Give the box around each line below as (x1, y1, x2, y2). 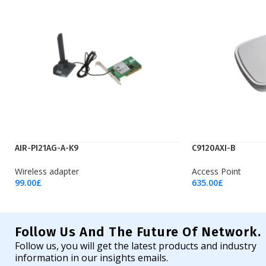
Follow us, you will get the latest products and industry (15, 239, 256, 252)
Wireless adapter (15, 166, 79, 177)
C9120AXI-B (192, 143, 235, 153)
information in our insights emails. (15, 251, 168, 264)
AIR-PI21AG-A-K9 (15, 143, 78, 153)
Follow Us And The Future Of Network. (15, 223, 261, 240)
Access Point (192, 166, 241, 177)
